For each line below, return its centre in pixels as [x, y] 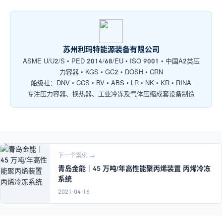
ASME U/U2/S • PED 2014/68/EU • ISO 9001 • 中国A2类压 [111, 61]
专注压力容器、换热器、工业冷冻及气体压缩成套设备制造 [111, 94]
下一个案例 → [77, 155]
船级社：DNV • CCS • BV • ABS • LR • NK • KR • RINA [111, 83]
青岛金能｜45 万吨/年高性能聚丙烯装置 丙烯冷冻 [134, 168]
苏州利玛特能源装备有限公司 [111, 49]
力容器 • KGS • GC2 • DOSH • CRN [111, 72]
